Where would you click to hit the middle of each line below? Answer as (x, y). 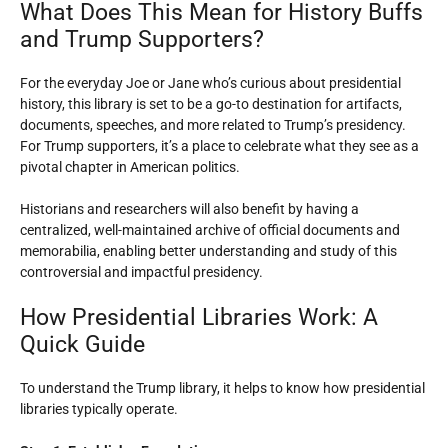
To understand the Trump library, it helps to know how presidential (222, 388)
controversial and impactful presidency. (141, 272)
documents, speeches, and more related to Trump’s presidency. (213, 125)
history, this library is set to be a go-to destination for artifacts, (211, 104)
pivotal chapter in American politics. (130, 167)
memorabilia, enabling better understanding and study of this (208, 251)
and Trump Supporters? (142, 39)
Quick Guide (82, 344)
